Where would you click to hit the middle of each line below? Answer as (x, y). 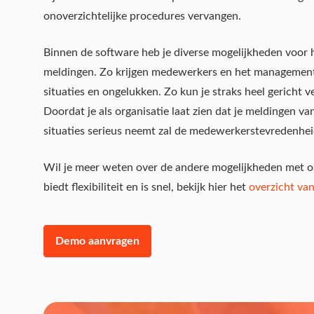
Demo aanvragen (97, 241)
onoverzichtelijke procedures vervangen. (142, 16)
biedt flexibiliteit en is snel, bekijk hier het (146, 187)
